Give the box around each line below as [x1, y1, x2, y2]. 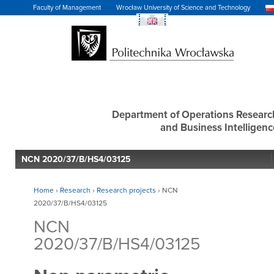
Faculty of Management [33, 4, 101, 12]
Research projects [97, 186, 156, 195]
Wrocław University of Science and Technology [116, 4, 250, 12]
